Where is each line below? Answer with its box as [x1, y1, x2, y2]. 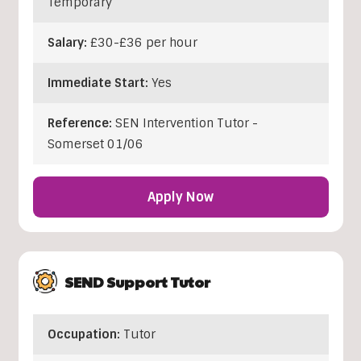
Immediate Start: [47, 74, 151, 91]
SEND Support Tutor [64, 271, 210, 292]
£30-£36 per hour [89, 34, 197, 51]
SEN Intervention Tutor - [114, 114, 258, 131]
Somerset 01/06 [47, 135, 143, 152]
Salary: [47, 34, 90, 51]
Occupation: [47, 326, 123, 342]
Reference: [47, 114, 115, 131]
